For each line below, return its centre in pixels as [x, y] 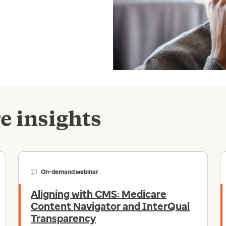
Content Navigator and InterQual [110, 207]
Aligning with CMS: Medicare [99, 194]
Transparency [63, 219]
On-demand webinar [70, 172]
